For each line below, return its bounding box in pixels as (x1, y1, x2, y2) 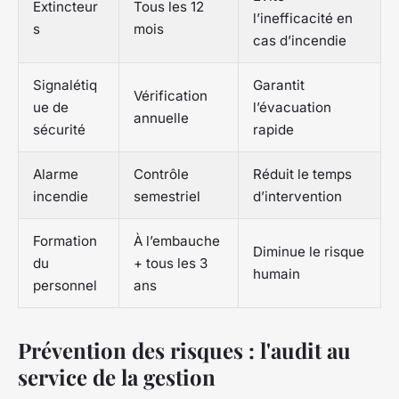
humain (253, 265, 300, 282)
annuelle (134, 109, 189, 126)
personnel (33, 276, 97, 294)
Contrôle (134, 165, 189, 183)
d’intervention (253, 187, 342, 205)
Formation (33, 232, 97, 249)
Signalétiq (33, 76, 97, 94)
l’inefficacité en (253, 9, 353, 27)
